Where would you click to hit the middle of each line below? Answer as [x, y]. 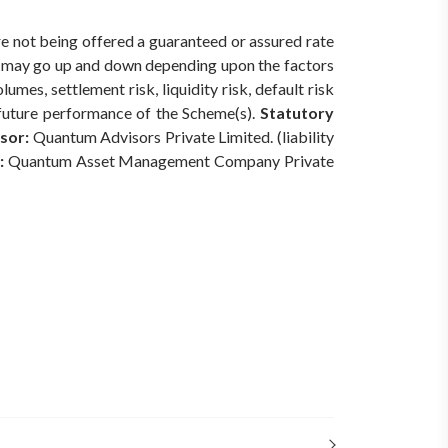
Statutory [297, 113]
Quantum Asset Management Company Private [169, 161]
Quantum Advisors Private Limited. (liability [182, 137]
